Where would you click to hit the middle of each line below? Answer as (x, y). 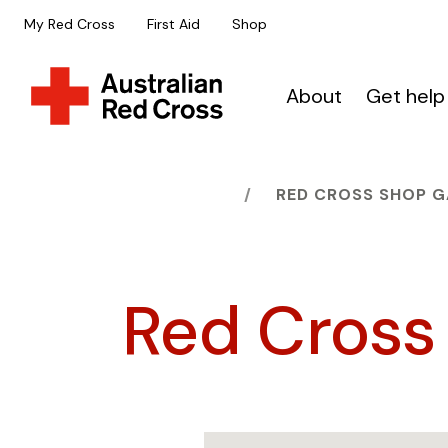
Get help (406, 96)
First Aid (173, 24)
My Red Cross (69, 24)
